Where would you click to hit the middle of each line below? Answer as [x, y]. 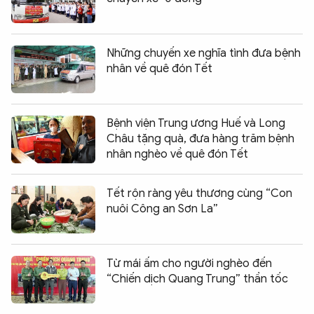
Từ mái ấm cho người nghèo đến [189, 263]
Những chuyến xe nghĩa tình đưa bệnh [204, 53]
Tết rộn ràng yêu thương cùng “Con [199, 193]
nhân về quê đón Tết [159, 68]
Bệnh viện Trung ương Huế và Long [196, 123]
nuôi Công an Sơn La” [162, 209]
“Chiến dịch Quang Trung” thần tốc [197, 279]
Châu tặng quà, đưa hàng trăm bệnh [200, 138]
